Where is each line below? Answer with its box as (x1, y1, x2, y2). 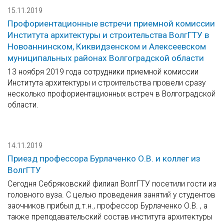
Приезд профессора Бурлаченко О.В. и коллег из (7, 153, 200, 164)
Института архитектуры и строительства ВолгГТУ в (7, 30, 209, 40)
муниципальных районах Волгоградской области (7, 53, 204, 63)
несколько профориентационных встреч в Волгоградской (7, 89, 215, 99)
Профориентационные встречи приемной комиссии (7, 18, 215, 29)
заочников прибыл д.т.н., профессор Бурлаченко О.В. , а (7, 201, 207, 211)
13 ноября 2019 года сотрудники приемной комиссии (7, 67, 198, 77)
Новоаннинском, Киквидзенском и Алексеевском (7, 41, 206, 52)
